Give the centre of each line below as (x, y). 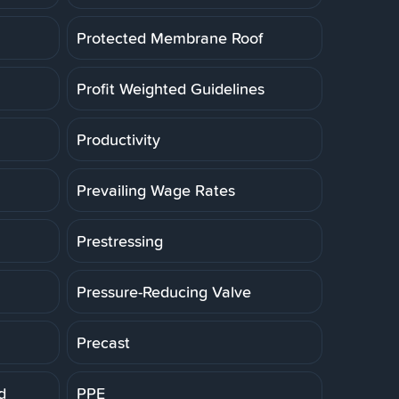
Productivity (118, 139)
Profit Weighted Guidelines (171, 88)
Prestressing (120, 240)
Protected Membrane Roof (170, 37)
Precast (103, 342)
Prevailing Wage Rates (156, 190)
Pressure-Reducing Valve (164, 291)
